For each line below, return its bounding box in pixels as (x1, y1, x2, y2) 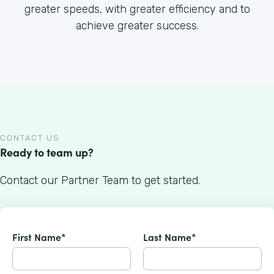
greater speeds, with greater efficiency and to (24, 2, 250, 16)
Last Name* (143, 230, 196, 243)
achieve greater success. (75, 19, 199, 32)
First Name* (12, 230, 66, 243)
